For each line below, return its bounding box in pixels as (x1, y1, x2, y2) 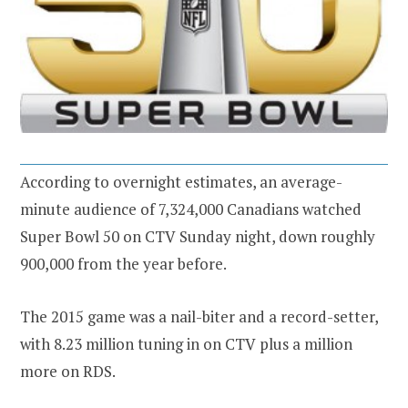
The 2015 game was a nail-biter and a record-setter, (20, 305, 378, 327)
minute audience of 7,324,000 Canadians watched (20, 198, 362, 219)
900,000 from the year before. (20, 252, 227, 274)
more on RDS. (20, 360, 116, 382)
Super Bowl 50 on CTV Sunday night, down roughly (20, 225, 375, 247)
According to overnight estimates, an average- (20, 170, 342, 192)
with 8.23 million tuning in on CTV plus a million (20, 332, 352, 354)
